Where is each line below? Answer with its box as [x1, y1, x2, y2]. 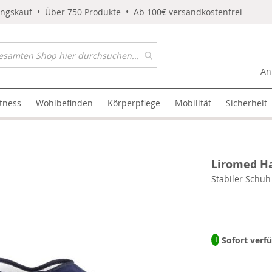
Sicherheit [226, 97, 268, 109]
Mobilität [175, 97, 212, 109]
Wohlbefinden [36, 97, 93, 109]
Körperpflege [107, 97, 161, 109]
